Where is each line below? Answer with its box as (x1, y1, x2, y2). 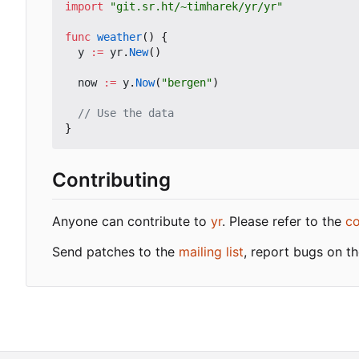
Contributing (52, 168, 171, 192)
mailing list (179, 243, 244, 260)
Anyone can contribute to (52, 212, 211, 229)
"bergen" (161, 76, 212, 90)
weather (97, 30, 142, 44)
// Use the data (78, 107, 174, 120)
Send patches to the (52, 243, 179, 260)
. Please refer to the (222, 212, 345, 229)
